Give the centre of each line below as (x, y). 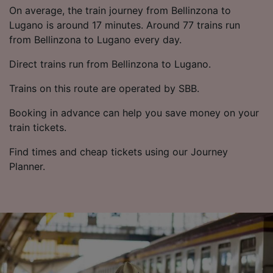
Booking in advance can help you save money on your (134, 112)
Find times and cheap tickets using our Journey (119, 151)
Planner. (27, 166)
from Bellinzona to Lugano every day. (95, 39)
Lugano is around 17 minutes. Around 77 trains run (125, 25)
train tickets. (38, 127)
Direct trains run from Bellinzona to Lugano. (110, 64)
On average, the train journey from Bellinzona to (120, 10)
